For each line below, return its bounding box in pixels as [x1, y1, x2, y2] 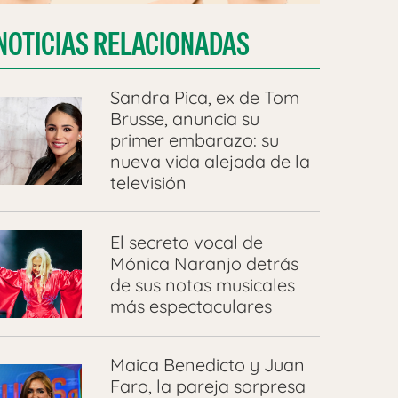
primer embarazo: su [109, 129, 279, 152]
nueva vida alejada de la [109, 150, 310, 173]
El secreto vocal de [109, 230, 263, 253]
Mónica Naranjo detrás [109, 251, 298, 275]
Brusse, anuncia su [109, 107, 259, 131]
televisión [109, 171, 187, 195]
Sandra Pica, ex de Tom [109, 86, 299, 109]
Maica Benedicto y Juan [109, 354, 305, 377]
